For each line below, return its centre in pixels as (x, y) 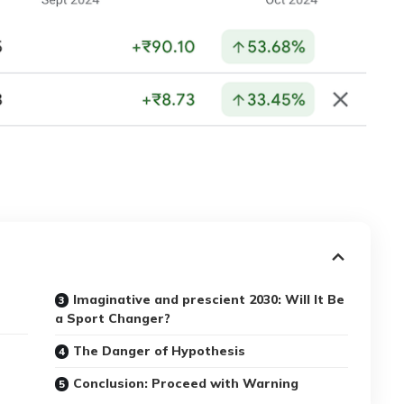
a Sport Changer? (113, 319)
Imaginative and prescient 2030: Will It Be (209, 300)
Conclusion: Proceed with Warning (186, 384)
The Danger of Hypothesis (160, 351)
